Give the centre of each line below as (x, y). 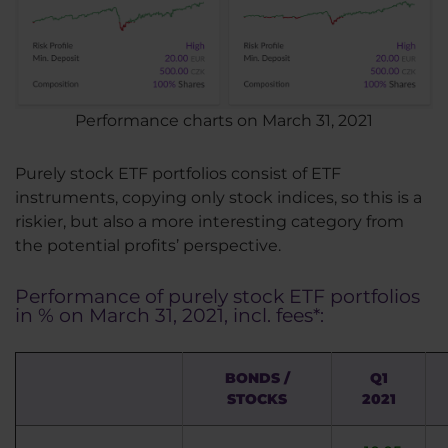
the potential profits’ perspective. (148, 246)
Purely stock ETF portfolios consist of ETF (178, 174)
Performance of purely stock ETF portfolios (217, 297)
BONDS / (257, 377)
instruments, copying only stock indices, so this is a (218, 198)
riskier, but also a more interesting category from (209, 222)
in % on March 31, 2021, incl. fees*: (169, 316)
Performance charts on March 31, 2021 (224, 121)
